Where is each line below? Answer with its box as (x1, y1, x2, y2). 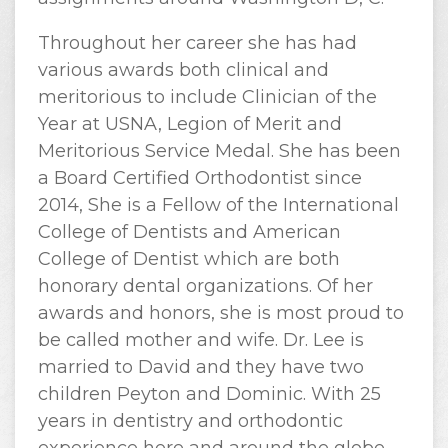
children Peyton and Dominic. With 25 (37, 383, 381, 405)
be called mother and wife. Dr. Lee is (37, 329, 364, 351)
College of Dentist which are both (37, 248, 340, 270)
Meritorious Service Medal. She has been (37, 140, 401, 162)
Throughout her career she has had (37, 32, 357, 54)
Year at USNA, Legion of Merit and (37, 113, 342, 135)
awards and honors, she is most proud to (37, 302, 404, 324)
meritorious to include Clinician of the (37, 86, 377, 108)
